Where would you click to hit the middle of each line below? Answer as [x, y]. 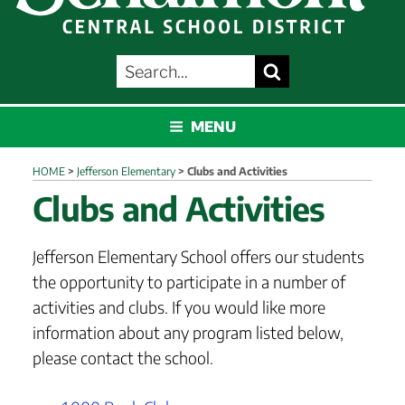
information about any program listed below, [188, 332]
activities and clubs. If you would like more [179, 306]
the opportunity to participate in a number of [189, 281]
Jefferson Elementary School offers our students [198, 256]
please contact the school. [123, 357]
